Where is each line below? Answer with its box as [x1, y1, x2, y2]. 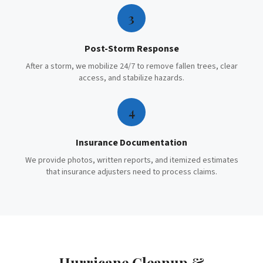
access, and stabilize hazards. [79, 72, 184, 84]
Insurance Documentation [76, 136, 187, 149]
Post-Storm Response [84, 42, 179, 55]
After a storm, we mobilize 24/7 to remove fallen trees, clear [25, 60, 238, 72]
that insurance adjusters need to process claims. [46, 166, 217, 178]
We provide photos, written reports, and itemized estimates [25, 154, 238, 166]
